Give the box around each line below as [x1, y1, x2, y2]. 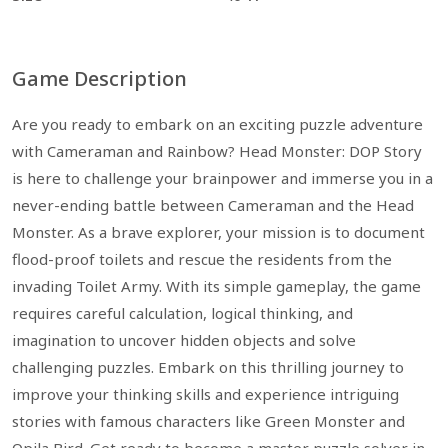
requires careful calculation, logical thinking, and [12, 303, 353, 323]
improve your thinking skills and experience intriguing [12, 384, 399, 404]
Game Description [12, 65, 187, 92]
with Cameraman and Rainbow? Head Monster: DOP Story [12, 141, 422, 161]
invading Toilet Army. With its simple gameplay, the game [12, 276, 421, 296]
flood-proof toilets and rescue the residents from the [12, 249, 392, 269]
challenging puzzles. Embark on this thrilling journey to [12, 357, 404, 377]
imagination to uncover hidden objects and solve [12, 330, 356, 350]
